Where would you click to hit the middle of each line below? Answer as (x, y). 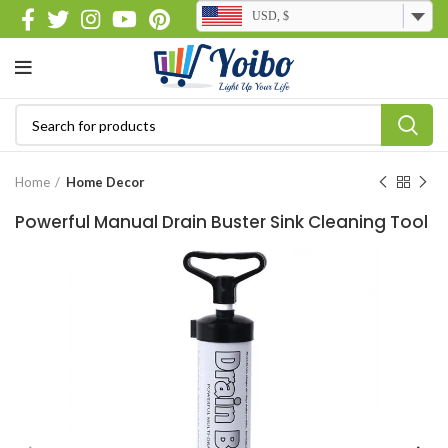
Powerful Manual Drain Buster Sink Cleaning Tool (221, 222)
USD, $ (270, 15)
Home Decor (105, 182)
